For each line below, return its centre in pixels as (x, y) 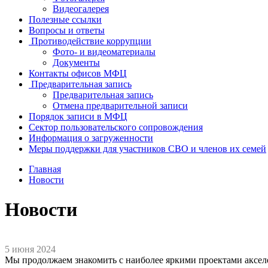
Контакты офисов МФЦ (78, 74)
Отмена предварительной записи (120, 106)
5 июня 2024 (30, 249)
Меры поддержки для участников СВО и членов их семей (147, 149)
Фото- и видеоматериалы (104, 52)
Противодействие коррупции (91, 41)
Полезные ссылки (65, 20)
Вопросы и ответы (67, 31)
